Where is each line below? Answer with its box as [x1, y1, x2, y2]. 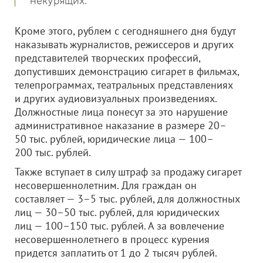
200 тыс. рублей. [15, 146, 91, 159]
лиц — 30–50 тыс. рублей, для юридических [15, 205, 220, 219]
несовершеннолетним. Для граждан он [15, 178, 197, 192]
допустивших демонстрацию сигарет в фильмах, [15, 65, 239, 78]
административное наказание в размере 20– [15, 119, 227, 132]
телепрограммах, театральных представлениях [15, 78, 233, 92]
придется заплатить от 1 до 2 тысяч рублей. [15, 246, 217, 259]
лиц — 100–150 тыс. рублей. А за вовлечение [15, 219, 224, 232]
